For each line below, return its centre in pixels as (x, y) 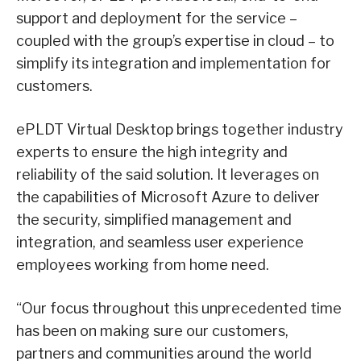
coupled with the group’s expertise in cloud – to (175, 40)
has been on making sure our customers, (152, 330)
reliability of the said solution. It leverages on (168, 174)
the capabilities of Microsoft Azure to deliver (168, 197)
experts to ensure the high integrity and (152, 151)
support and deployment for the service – (157, 18)
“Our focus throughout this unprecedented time (179, 308)
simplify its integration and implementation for (174, 63)
